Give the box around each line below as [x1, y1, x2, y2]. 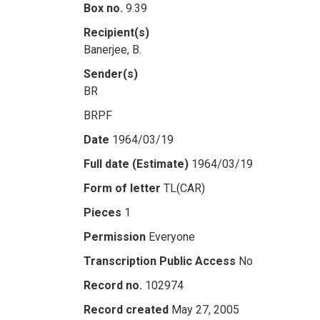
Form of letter [84, 181, 161, 195]
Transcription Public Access [84, 254, 236, 268]
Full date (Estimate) [84, 157, 189, 171]
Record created [84, 303, 169, 316]
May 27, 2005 [171, 303, 239, 316]
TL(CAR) [164, 181, 205, 195]
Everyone [149, 230, 195, 244]
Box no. [84, 1, 123, 15]
